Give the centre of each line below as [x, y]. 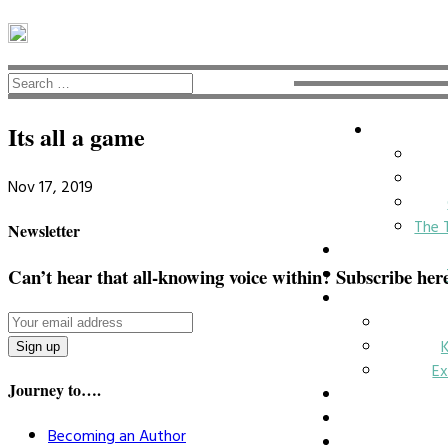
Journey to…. [54, 390]
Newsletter [44, 231]
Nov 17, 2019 [50, 185]
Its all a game [76, 136]
